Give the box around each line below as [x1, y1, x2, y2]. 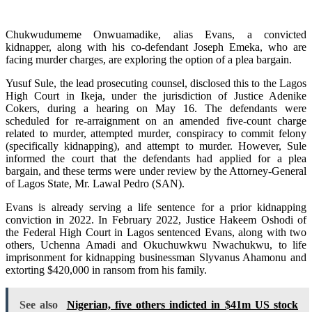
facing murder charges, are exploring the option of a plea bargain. [6, 53, 292, 65]
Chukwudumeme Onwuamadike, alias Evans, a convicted [6, 28, 306, 40]
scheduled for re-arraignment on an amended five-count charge [6, 114, 306, 127]
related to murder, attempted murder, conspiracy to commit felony [6, 127, 306, 139]
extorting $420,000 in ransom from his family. [6, 263, 207, 276]
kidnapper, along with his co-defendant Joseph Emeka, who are [6, 40, 306, 53]
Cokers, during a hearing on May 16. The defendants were [6, 102, 306, 114]
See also [19, 298, 58, 311]
